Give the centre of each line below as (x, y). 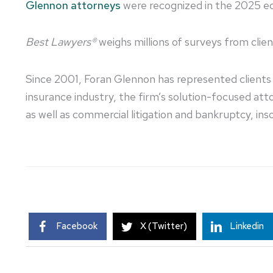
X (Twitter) (164, 226)
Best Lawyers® (62, 42)
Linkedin (247, 226)
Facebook (77, 226)
